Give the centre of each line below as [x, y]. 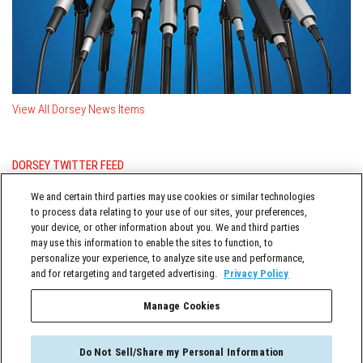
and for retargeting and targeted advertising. [126, 273]
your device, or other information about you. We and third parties [166, 227]
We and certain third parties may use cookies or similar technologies [173, 196]
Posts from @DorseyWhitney [81, 197]
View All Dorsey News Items [79, 110]
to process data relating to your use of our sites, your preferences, [169, 212]
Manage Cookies [181, 306]
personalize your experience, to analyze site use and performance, [168, 258]
